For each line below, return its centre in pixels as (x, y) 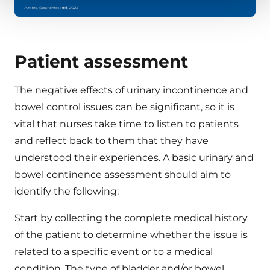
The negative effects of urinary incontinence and (131, 90)
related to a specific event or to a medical (114, 252)
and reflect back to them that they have (111, 141)
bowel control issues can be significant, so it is (124, 107)
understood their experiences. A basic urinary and (134, 158)
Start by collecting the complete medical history (131, 218)
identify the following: (67, 192)
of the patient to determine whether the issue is (131, 235)
